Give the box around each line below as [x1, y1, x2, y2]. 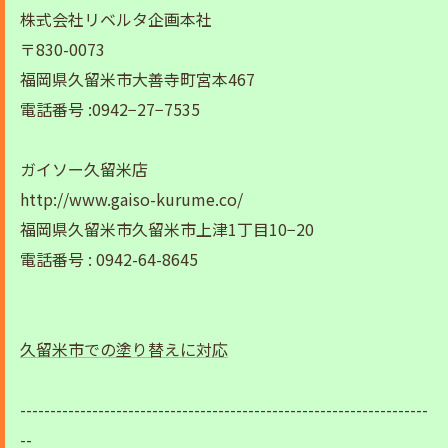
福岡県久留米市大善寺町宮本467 [20, 67, 255, 92]
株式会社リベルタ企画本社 [20, 7, 212, 32]
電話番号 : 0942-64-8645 [20, 247, 198, 272]
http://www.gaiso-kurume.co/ [20, 187, 243, 212]
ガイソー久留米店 [20, 157, 148, 182]
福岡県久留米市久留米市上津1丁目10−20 [20, 217, 314, 242]
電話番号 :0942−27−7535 [20, 97, 200, 122]
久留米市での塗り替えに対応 [20, 337, 228, 362]
